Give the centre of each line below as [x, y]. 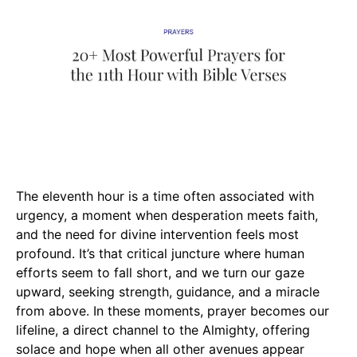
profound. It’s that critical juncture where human [160, 253]
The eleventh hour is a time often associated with [165, 196]
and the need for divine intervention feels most [157, 234]
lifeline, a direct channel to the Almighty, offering [163, 330]
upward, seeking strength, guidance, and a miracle [168, 291]
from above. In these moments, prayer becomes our [173, 310]
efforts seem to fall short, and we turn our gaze [160, 272]
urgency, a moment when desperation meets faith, [167, 215]
